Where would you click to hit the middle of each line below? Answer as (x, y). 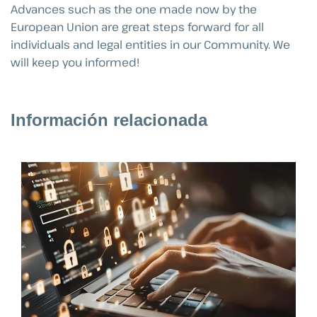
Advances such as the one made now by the (134, 10)
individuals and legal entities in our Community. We (150, 45)
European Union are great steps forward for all (137, 27)
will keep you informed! (75, 63)
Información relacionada (109, 120)
